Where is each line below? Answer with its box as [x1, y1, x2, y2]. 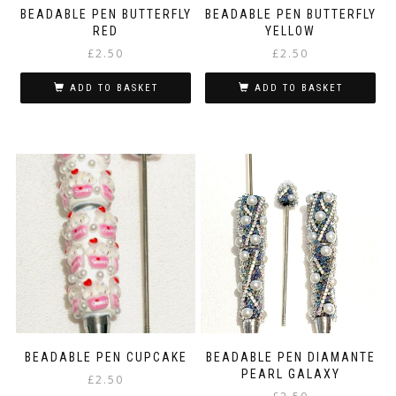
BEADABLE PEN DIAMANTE [205, 350, 376, 365]
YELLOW [265, 23, 316, 38]
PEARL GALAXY [240, 367, 340, 382]
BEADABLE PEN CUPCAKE [24, 350, 187, 365]
